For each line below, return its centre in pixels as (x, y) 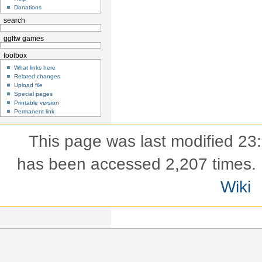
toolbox (15, 56)
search (14, 20)
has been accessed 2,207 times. (136, 164)
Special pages (34, 94)
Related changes (37, 76)
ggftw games (23, 39)
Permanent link (35, 111)
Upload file (29, 85)
